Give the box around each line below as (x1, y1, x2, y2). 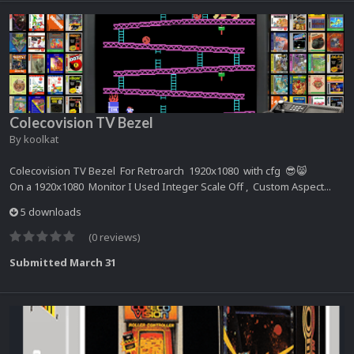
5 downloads (18, 204, 81, 219)
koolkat (24, 131, 58, 146)
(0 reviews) (88, 229, 141, 244)
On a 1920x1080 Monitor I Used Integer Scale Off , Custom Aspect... (9, 179, 331, 194)
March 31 (70, 254, 116, 269)
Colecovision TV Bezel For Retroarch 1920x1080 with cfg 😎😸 (9, 163, 307, 178)
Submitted (9, 254, 70, 269)
